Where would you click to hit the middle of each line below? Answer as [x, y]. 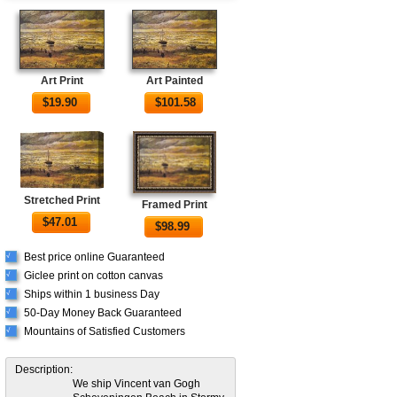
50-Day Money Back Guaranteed [103, 312]
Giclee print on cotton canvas [93, 275]
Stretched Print [62, 201]
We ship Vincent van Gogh [136, 383]
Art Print [62, 81]
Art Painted [175, 81]
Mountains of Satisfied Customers [105, 331]
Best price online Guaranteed [94, 257]
